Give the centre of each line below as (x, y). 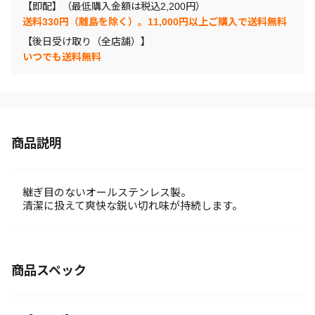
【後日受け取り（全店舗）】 (86, 41)
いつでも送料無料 (62, 57)
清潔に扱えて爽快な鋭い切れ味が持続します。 (133, 206)
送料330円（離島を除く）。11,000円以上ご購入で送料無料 (155, 22)
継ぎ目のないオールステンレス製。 (107, 192)
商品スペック (49, 271)
